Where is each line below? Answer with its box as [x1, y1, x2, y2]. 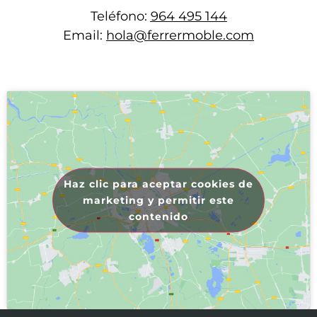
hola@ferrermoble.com [106, 28, 254, 44]
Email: [63, 28, 106, 44]
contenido [129, 209, 188, 223]
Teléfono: [90, 8, 151, 25]
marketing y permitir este [83, 193, 234, 207]
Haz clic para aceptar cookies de [64, 177, 253, 190]
